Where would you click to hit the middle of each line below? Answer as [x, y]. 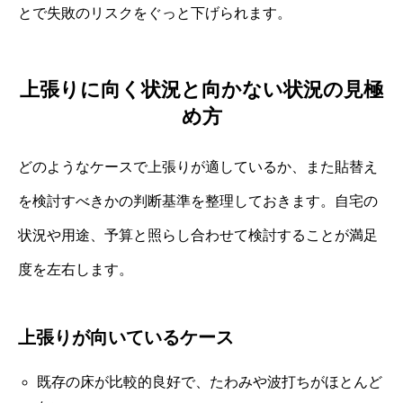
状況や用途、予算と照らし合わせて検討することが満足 [198, 235]
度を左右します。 [76, 269]
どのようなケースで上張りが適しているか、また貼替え [198, 166]
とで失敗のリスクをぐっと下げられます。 [155, 13]
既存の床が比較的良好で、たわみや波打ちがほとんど [209, 381]
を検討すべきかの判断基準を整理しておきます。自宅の [198, 201]
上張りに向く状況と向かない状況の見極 [201, 89]
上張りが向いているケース [126, 337]
